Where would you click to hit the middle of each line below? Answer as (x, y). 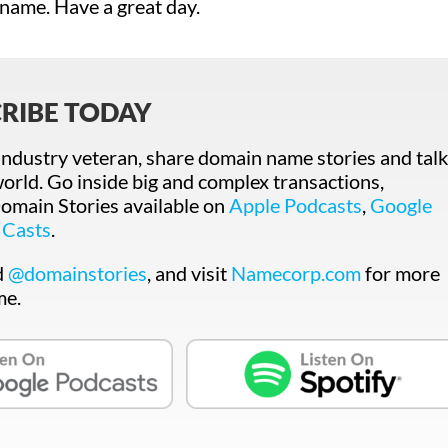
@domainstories (77, 273)
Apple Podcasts (295, 205)
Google (401, 205)
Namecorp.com (296, 273)
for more (400, 273)
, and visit (189, 273)
